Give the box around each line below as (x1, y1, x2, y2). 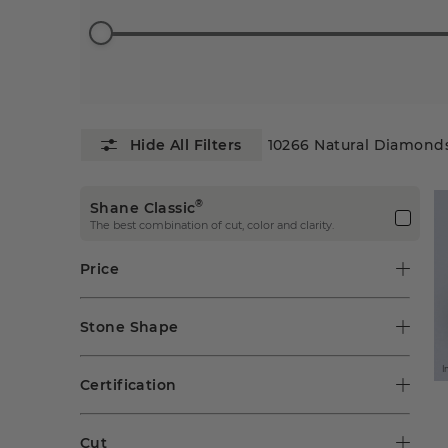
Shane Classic (90, 198, 196, 217)
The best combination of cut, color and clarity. (90, 217, 334, 232)
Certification (80, 375, 177, 394)
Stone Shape (80, 317, 179, 336)
